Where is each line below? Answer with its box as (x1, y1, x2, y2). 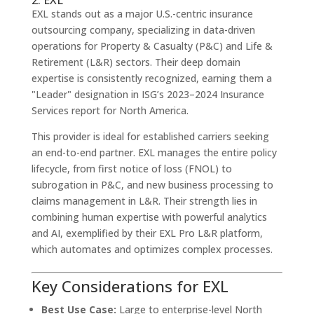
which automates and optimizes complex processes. (31, 242, 273, 256)
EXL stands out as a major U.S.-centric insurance (31, 6, 253, 20)
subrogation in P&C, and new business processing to (31, 177, 273, 191)
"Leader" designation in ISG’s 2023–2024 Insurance (31, 87, 264, 101)
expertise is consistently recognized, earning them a (31, 71, 272, 85)
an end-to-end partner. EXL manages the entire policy (31, 145, 277, 159)
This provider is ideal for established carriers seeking (31, 129, 269, 143)
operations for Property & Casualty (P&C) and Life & (31, 39, 273, 53)
